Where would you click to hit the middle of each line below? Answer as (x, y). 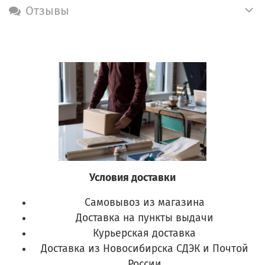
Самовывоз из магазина (144, 203)
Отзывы (47, 10)
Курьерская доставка (144, 234)
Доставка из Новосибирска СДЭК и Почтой (144, 249)
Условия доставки (132, 178)
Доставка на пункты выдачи (144, 218)
